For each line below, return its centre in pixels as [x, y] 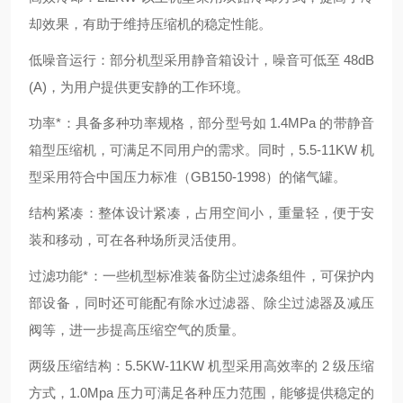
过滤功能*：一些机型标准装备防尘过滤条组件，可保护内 [201, 276]
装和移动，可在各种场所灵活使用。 [137, 240]
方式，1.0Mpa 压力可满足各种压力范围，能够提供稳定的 [201, 393]
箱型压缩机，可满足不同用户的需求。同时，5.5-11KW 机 [201, 150]
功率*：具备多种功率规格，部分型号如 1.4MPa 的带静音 [201, 123]
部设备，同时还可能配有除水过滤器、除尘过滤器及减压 [201, 303]
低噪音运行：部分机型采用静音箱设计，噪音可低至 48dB [201, 60]
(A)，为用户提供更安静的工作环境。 [139, 87]
